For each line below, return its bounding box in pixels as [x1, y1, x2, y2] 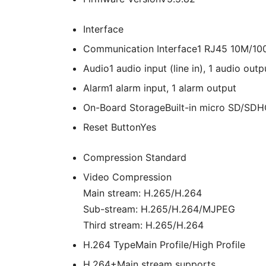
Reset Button [83, 121, 140, 134]
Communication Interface [83, 43, 197, 55]
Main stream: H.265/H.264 [83, 187, 202, 199]
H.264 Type [83, 239, 135, 251]
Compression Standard [83, 151, 186, 164]
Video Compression [83, 171, 172, 183]
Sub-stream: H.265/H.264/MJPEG [83, 203, 235, 216]
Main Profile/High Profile [135, 239, 245, 251]
